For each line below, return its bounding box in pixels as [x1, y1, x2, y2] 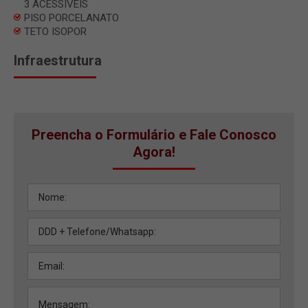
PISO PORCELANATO [24, 11, 119, 24]
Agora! [133, 143, 175, 160]
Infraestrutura [14, 52, 102, 69]
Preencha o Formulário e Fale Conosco [32, 126, 276, 143]
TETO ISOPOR [24, 25, 87, 38]
